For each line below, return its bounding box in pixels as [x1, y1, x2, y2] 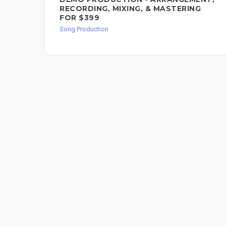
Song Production [60, 25, 108, 33]
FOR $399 [60, 13, 99, 22]
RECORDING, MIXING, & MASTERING [60, 4, 201, 13]
